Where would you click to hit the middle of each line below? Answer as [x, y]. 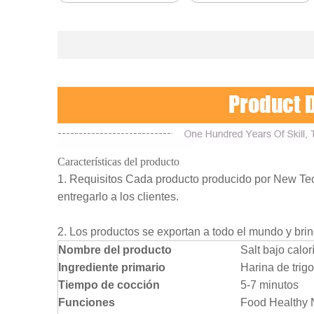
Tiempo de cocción [109, 285]
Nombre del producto [115, 250]
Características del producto [118, 162]
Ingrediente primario [112, 268]
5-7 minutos [269, 285]
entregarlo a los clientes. [118, 197]
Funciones [87, 303]
